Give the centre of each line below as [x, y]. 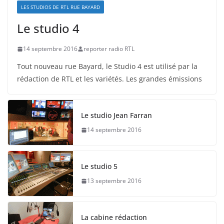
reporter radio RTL [109, 49]
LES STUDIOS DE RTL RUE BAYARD [60, 7]
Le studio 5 [99, 166]
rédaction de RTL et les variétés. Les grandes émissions [109, 79]
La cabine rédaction [114, 217]
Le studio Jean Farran [116, 115]
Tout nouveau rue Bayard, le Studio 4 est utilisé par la [107, 66]
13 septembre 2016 [114, 181]
